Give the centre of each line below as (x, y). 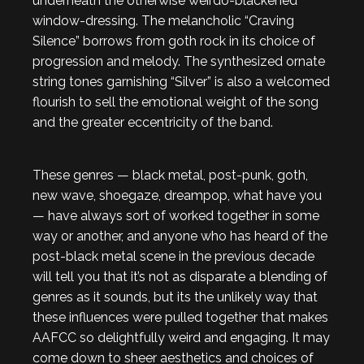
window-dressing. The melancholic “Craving (163, 21)
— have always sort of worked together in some (176, 216)
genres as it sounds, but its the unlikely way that (175, 297)
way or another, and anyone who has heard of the (180, 236)
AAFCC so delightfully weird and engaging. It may (181, 338)
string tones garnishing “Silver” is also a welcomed (181, 82)
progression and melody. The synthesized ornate (179, 61)
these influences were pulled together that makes (180, 317)
